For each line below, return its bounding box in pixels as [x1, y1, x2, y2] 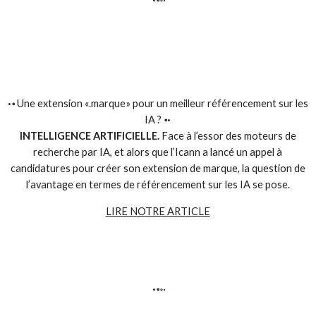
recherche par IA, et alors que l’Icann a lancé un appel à [33, 146, 283, 159]
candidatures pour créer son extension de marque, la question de [10, 162, 305, 175]
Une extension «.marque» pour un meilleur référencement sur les [14, 97, 308, 110]
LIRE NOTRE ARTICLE [105, 205, 210, 218]
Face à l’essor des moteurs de [159, 130, 296, 142]
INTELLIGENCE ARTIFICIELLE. [19, 130, 159, 142]
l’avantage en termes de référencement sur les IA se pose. [25, 178, 290, 191]
